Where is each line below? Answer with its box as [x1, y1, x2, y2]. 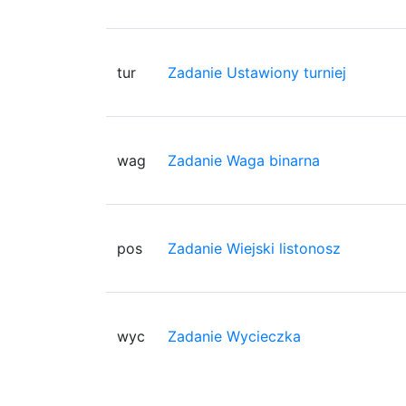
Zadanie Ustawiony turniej [168, 63, 346, 82]
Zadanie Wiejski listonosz [168, 238, 341, 257]
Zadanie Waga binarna [168, 150, 320, 169]
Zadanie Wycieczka [168, 326, 301, 345]
